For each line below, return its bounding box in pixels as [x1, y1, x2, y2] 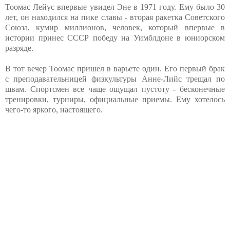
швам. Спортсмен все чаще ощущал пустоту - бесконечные [5, 84, 225, 93]
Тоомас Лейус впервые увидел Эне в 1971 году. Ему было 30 [5, 2, 225, 11]
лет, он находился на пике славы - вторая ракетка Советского [5, 12, 225, 22]
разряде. [5, 43, 33, 52]
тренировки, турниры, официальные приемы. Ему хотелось [5, 94, 225, 104]
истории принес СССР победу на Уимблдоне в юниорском [5, 33, 225, 42]
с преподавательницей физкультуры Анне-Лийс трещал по [5, 74, 225, 83]
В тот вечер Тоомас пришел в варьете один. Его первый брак [5, 64, 225, 73]
